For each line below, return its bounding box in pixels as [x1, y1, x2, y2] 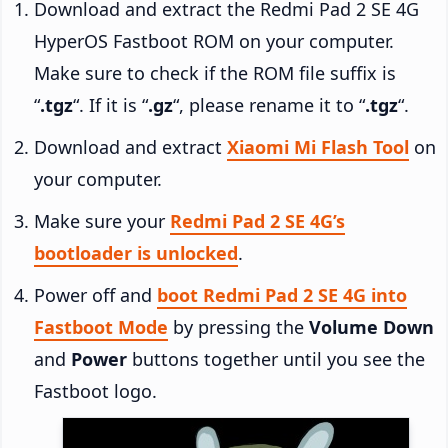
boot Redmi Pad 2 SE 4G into [157, 282, 407, 307]
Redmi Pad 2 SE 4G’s [170, 208, 345, 233]
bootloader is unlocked [34, 240, 238, 265]
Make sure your [34, 208, 170, 233]
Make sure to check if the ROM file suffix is [34, 60, 396, 85]
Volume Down [309, 314, 434, 339]
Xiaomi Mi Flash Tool [227, 134, 409, 159]
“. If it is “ [73, 92, 148, 117]
